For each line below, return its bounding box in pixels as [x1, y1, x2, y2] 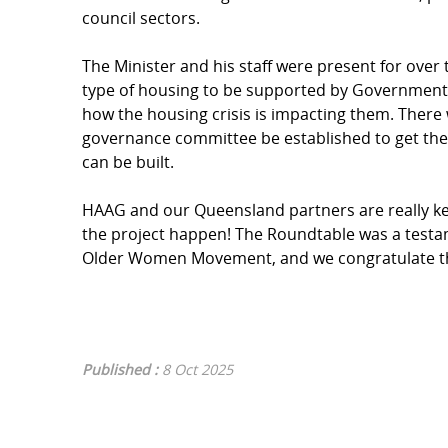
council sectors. [82, 6, 204, 29]
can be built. [82, 150, 178, 173]
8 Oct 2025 [162, 359, 233, 379]
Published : [82, 359, 162, 379]
